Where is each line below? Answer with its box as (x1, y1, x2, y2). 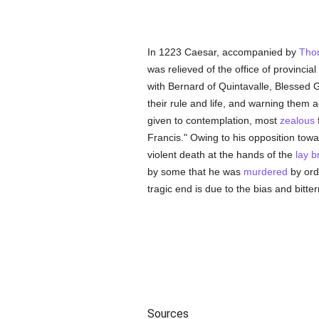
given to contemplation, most (147, 115, 280, 126)
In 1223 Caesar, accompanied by (147, 46, 299, 58)
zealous (279, 115, 315, 126)
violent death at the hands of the (147, 149, 296, 160)
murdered (243, 166, 288, 177)
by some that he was (147, 166, 244, 177)
